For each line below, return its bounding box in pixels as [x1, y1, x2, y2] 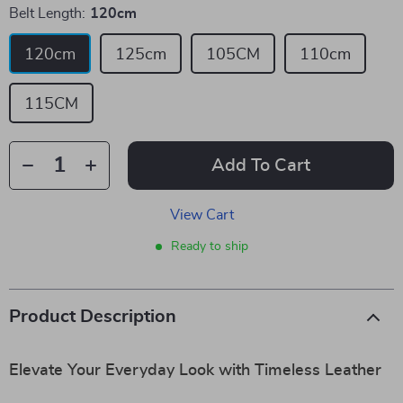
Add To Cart [211, 157, 310, 175]
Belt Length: [9, 6, 85, 21]
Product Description [9, 308, 176, 326]
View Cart [169, 208, 234, 222]
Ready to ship [170, 240, 248, 253]
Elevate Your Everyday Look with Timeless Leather [9, 363, 381, 379]
